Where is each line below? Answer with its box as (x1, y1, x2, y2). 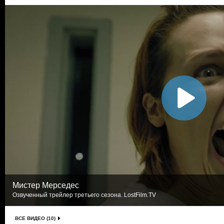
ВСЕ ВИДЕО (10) (15, 215, 55, 221)
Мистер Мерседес (12, 181, 79, 189)
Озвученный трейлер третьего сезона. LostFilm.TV (12, 191, 156, 198)
